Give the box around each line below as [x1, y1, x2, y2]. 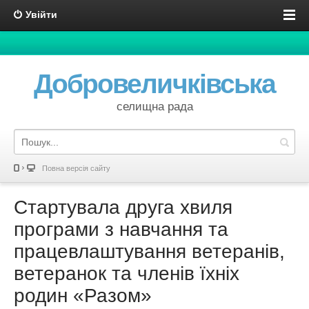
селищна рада [116, 100, 193, 113]
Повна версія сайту [42, 164, 110, 172]
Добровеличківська [34, 69, 275, 99]
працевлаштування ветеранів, [14, 241, 285, 262]
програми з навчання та [14, 219, 228, 240]
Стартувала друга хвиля [14, 197, 232, 218]
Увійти [26, 9, 57, 20]
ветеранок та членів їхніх [14, 263, 239, 284]
